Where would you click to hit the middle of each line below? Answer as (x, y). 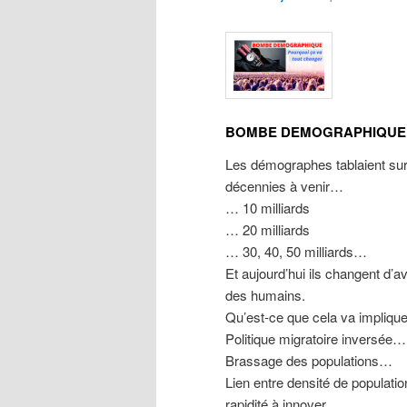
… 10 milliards (268, 208)
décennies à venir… (284, 186)
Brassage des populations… (309, 361)
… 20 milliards (268, 230)
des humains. (265, 295)
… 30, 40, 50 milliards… (296, 252)
